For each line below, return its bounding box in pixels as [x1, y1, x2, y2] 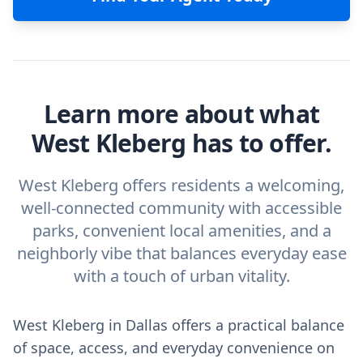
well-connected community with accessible [21, 197, 342, 219]
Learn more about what [43, 97, 320, 130]
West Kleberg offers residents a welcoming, [19, 174, 344, 196]
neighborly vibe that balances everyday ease [16, 242, 347, 264]
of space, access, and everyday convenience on [13, 338, 335, 357]
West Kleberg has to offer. [32, 126, 331, 160]
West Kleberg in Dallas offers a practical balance [13, 315, 344, 335]
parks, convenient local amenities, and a [32, 220, 331, 241]
